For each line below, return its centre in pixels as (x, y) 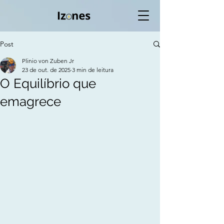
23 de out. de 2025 (46, 70)
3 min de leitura (93, 70)
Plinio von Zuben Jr (48, 61)
